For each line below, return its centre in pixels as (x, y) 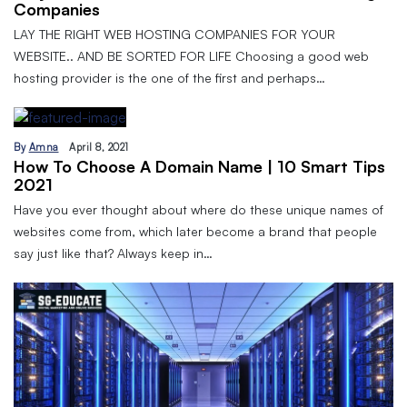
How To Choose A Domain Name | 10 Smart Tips (199, 167)
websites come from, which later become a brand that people (195, 232)
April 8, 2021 (99, 148)
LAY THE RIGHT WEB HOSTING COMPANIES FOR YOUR (174, 35)
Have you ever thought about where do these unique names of (199, 210)
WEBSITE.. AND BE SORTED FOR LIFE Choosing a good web (191, 56)
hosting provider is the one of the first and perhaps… (169, 78)
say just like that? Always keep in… (113, 253)
